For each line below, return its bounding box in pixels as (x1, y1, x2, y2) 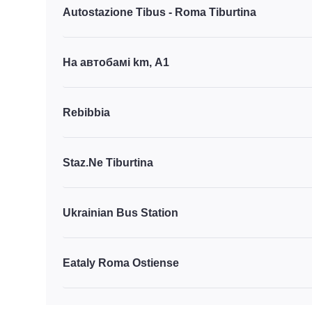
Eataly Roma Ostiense (63, 256, 179, 269)
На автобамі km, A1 (63, 56, 169, 68)
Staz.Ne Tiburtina (63, 156, 153, 169)
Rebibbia (63, 106, 110, 118)
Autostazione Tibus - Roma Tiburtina (63, 6, 256, 18)
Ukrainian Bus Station (63, 206, 178, 219)
